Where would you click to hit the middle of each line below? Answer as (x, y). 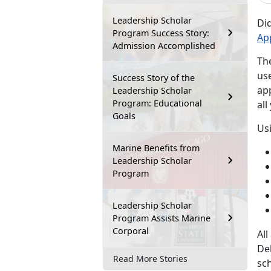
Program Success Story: (161, 33)
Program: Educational (157, 103)
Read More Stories (150, 259)
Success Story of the (154, 77)
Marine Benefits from (156, 148)
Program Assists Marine (162, 218)
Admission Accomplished (164, 45)
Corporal (131, 230)
